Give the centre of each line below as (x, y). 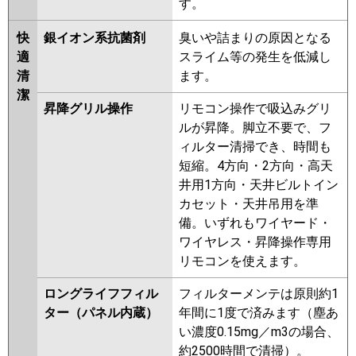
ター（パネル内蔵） (101, 313)
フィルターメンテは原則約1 (259, 294)
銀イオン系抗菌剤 (95, 38)
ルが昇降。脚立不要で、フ (255, 128)
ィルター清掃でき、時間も (255, 147)
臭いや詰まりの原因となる (255, 38)
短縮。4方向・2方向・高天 (256, 166)
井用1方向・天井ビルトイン (259, 185)
